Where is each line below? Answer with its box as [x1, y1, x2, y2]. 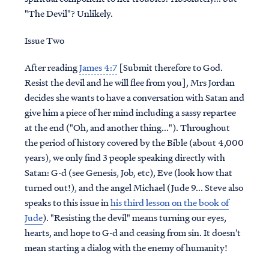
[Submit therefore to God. [116, 61, 223, 74]
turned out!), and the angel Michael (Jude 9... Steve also [24, 181, 243, 195]
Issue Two [24, 34, 64, 47]
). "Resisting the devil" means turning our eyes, [42, 211, 226, 225]
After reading [24, 61, 79, 74]
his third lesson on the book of [110, 196, 229, 210]
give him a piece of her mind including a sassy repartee [24, 106, 236, 119]
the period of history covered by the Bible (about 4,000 [24, 136, 244, 150]
